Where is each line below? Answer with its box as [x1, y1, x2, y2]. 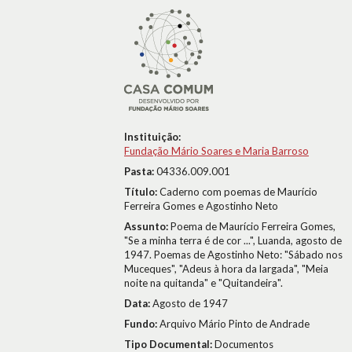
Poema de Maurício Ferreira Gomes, [170, 220, 335, 233]
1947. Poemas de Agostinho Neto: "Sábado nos [124, 248, 343, 261]
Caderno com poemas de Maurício [159, 185, 317, 198]
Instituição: [124, 130, 181, 143]
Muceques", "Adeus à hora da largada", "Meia [124, 262, 328, 275]
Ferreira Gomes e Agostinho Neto [124, 200, 278, 212]
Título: [124, 185, 159, 198]
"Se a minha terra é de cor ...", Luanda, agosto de [124, 234, 342, 247]
